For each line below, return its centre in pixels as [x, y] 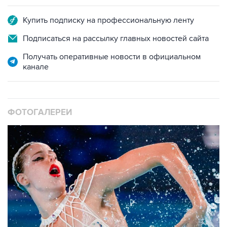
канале [36, 45]
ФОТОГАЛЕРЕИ [40, 91]
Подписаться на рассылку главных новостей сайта [116, 17]
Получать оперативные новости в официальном [112, 35]
